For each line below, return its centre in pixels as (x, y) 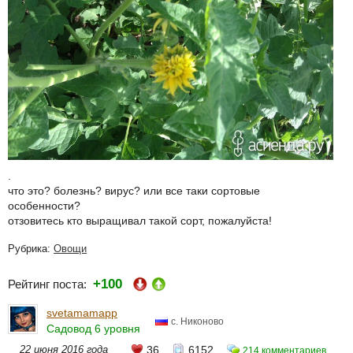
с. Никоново (197, 321)
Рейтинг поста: (50, 284)
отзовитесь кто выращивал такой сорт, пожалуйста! (140, 220)
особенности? (44, 205)
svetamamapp (82, 313)
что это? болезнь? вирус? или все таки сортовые (134, 190)
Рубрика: (31, 248)
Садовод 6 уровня (93, 329)
